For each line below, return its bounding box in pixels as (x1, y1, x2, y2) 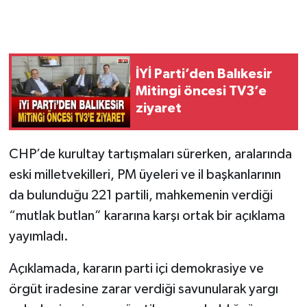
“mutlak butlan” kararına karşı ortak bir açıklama (8, 208, 285, 223)
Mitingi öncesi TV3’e (136, 84, 267, 99)
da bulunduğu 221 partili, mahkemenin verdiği (8, 188, 273, 202)
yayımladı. (8, 229, 69, 243)
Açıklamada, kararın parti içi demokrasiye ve (8, 261, 264, 275)
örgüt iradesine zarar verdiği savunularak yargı (8, 282, 278, 296)
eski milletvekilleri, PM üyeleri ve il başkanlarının (8, 167, 281, 182)
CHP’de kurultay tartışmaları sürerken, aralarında (8, 147, 292, 161)
